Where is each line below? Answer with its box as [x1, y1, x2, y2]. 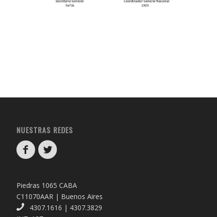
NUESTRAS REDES [16, 124, 73, 136]
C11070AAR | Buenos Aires [16, 192, 103, 201]
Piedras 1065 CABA [16, 181, 77, 190]
